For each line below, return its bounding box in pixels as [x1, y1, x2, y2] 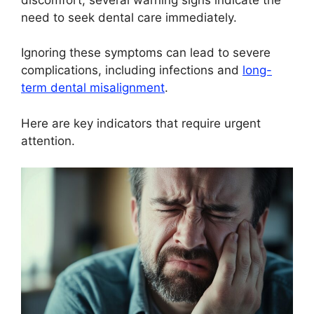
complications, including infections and [21, 63, 243, 78]
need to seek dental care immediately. [21, 10, 237, 25]
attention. [21, 133, 75, 148]
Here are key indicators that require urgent [21, 116, 261, 130]
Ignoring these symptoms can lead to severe [21, 46, 271, 60]
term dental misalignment [21, 81, 165, 95]
